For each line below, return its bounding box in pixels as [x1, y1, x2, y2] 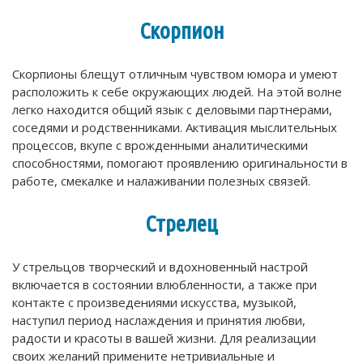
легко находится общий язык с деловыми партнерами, [12, 101, 332, 118]
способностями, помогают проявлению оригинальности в [12, 155, 348, 172]
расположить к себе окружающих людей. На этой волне [12, 83, 342, 100]
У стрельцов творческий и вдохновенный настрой [12, 258, 308, 275]
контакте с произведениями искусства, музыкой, [12, 294, 297, 311]
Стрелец [145, 211, 218, 237]
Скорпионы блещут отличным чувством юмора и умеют [12, 66, 338, 83]
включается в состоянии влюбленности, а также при [12, 276, 317, 293]
